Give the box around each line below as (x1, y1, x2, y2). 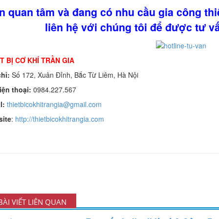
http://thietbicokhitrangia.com (15, 114, 104, 124)
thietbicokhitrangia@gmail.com (6, 99, 102, 109)
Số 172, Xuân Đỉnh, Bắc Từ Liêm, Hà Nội (9, 70, 138, 80)
